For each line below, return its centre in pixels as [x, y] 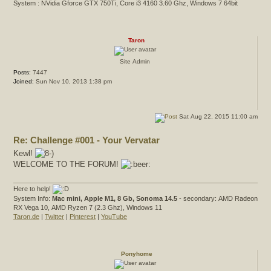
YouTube [114, 217]
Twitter [54, 217]
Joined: [24, 81]
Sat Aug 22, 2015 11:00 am [217, 116]
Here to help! [33, 189]
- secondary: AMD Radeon [217, 199]
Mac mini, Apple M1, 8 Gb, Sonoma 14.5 [115, 199]
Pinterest [83, 217]
